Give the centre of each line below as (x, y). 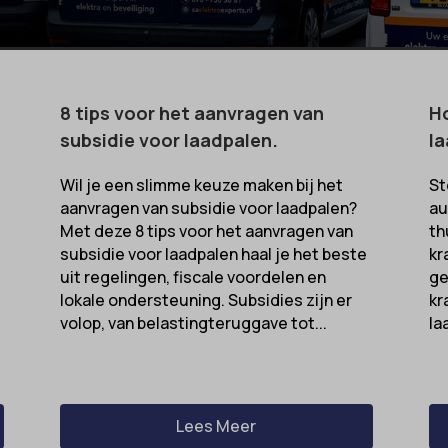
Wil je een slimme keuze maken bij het (201, 184)
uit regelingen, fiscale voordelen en (192, 276)
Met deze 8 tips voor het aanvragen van (206, 230)
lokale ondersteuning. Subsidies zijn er (205, 299)
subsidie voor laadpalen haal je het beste (213, 253)
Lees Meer (216, 426)
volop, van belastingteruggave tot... (193, 322)
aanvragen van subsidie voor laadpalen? (208, 207)
